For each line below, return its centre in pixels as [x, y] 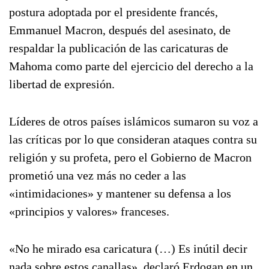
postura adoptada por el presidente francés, [113, 12]
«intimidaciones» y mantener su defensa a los [120, 193]
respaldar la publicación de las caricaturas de [119, 48]
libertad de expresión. [62, 84]
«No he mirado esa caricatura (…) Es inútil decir [128, 249]
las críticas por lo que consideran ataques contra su [133, 139]
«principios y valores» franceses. [89, 211]
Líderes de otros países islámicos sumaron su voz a [134, 121]
